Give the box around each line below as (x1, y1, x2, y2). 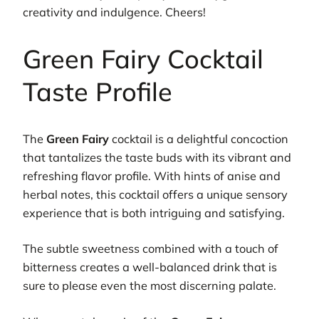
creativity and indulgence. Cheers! (23, 5, 206, 20)
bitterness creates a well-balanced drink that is (23, 260, 277, 275)
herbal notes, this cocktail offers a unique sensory (23, 187, 288, 202)
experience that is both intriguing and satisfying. (23, 205, 285, 220)
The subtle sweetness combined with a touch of (23, 241, 278, 256)
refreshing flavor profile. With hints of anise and (23, 168, 281, 183)
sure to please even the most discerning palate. (23, 278, 276, 293)
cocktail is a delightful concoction (109, 131, 288, 146)
